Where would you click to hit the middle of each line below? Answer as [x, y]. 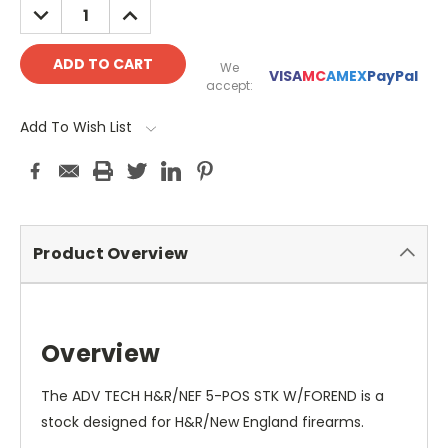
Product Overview [110, 254]
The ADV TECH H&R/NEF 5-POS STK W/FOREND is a [212, 396]
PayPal [392, 76]
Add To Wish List [76, 126]
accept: [230, 85]
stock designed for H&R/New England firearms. [202, 422]
